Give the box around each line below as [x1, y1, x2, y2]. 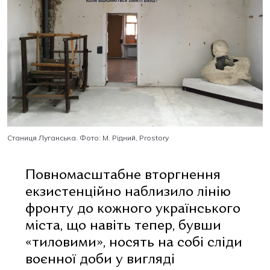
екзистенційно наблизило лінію [25, 185, 231, 199]
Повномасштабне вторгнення [25, 168, 221, 183]
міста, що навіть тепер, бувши [25, 219, 221, 233]
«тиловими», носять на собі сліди [25, 236, 242, 250]
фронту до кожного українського [25, 202, 240, 216]
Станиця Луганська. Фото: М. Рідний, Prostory [7, 133, 169, 142]
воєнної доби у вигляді [25, 253, 175, 267]
